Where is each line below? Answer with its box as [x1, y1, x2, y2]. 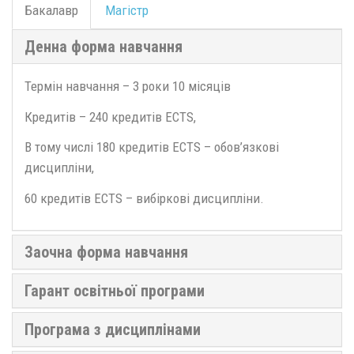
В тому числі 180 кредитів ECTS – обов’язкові [24, 139, 279, 155]
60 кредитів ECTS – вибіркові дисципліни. [24, 190, 264, 206]
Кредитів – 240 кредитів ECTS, [24, 108, 196, 125]
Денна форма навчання [24, 37, 183, 56]
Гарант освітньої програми [24, 281, 205, 300]
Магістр [105, 2, 149, 18]
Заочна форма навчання [24, 243, 188, 262]
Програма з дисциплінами [24, 320, 201, 339]
